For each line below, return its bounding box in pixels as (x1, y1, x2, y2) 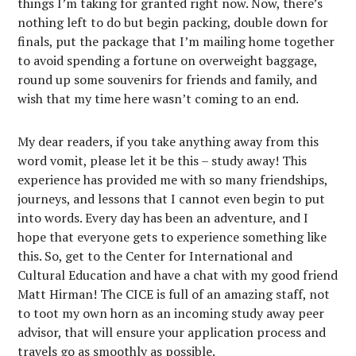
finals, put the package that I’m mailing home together (17, 33, 335, 50)
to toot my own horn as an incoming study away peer (17, 304, 325, 322)
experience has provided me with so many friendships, (17, 171, 328, 188)
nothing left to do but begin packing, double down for (17, 14, 329, 31)
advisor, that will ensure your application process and (17, 323, 327, 341)
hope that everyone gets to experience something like (17, 228, 327, 246)
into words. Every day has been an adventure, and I (17, 209, 309, 226)
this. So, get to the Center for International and (17, 247, 293, 265)
